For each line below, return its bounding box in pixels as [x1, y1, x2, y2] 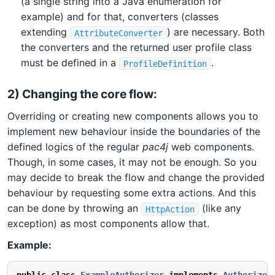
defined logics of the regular [7, 141, 142, 153]
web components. [168, 141, 254, 153]
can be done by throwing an [7, 202, 141, 215]
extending [21, 26, 71, 39]
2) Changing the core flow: [7, 86, 157, 101]
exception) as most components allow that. [7, 217, 209, 230]
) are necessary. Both [166, 26, 265, 39]
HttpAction [145, 204, 195, 214]
